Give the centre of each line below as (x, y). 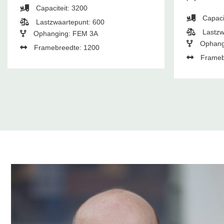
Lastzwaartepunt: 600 (69, 22)
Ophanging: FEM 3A (64, 34)
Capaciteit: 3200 (60, 8)
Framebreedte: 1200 (65, 48)
